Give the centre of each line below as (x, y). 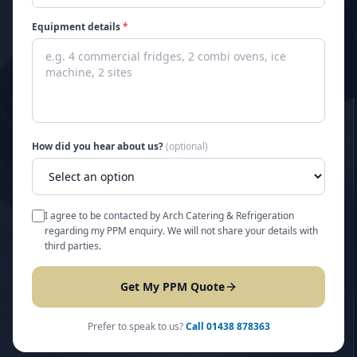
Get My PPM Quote (172, 286)
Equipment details (77, 27)
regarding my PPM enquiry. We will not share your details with (181, 231)
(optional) (187, 146)
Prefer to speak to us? (135, 326)
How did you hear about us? (99, 146)
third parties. (73, 246)
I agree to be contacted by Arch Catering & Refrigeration (169, 216)
